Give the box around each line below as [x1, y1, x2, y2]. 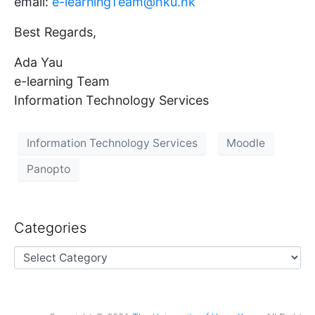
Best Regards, [14, 24, 96, 39]
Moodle [226, 136, 265, 150]
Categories [14, 219, 86, 236]
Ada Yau [14, 54, 63, 70]
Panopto [27, 162, 70, 176]
